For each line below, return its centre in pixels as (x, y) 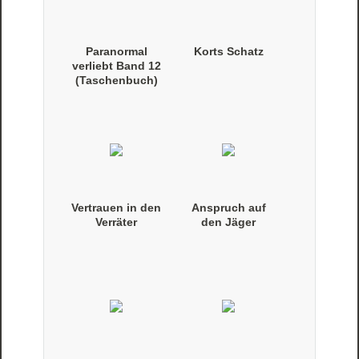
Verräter (117, 222)
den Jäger (229, 222)
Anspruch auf (228, 208)
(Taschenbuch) (116, 81)
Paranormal (116, 52)
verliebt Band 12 (116, 66)
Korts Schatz (228, 52)
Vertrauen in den (117, 208)
